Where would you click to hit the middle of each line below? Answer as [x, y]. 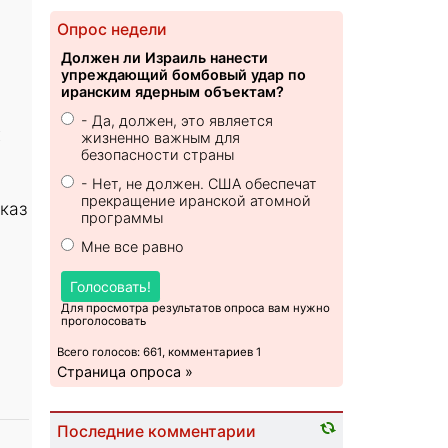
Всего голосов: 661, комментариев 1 [159, 352]
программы [122, 218]
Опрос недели [112, 30]
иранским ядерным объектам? [173, 92]
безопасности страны [158, 155]
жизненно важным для [161, 138]
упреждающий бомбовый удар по [184, 75]
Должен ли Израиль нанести [165, 58]
